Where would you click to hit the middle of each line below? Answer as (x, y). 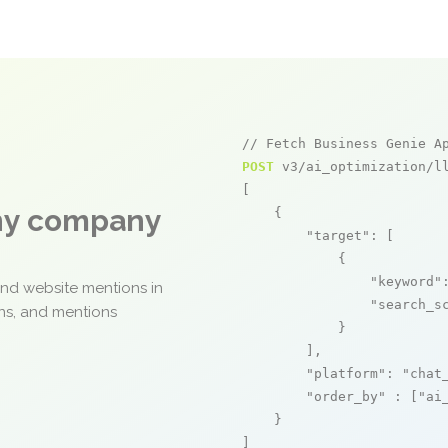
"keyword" (406, 281)
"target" (338, 235)
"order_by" (346, 396)
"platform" (346, 373)
